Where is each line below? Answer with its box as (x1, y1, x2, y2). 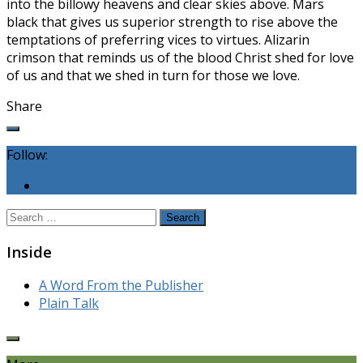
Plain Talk (39, 294, 99, 313)
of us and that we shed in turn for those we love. (6, 66, 300, 84)
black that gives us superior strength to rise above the (6, 12, 338, 31)
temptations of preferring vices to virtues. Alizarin (6, 30, 310, 49)
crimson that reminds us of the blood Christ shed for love (6, 48, 354, 66)
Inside (6, 241, 52, 262)
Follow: (6, 145, 48, 164)
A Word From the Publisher (39, 276, 203, 295)
